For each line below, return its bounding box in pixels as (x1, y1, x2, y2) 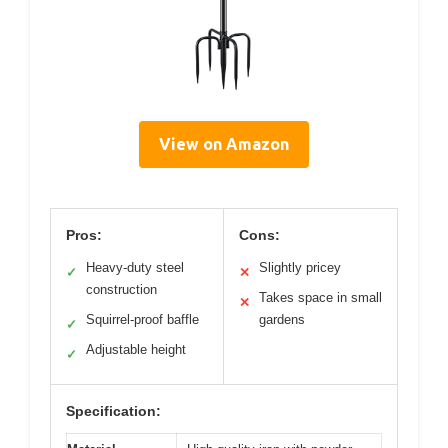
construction (86, 282, 157, 298)
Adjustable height (86, 342, 186, 358)
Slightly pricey (259, 260, 341, 276)
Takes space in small (259, 290, 382, 306)
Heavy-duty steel (86, 260, 184, 276)
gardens (259, 312, 305, 328)
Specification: (66, 403, 161, 420)
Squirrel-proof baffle (86, 312, 199, 328)
